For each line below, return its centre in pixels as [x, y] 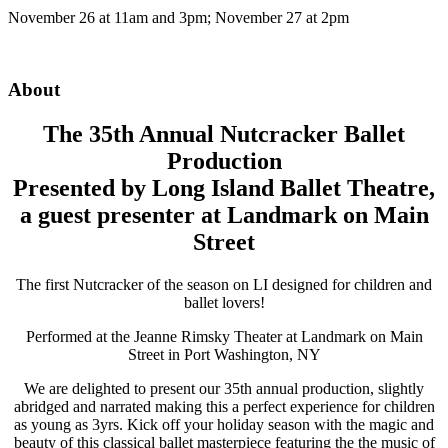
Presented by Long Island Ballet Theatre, [224, 188]
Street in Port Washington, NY [224, 355]
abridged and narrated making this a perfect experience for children [224, 407]
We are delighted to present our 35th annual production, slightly [224, 389]
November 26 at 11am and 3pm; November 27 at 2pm [178, 17]
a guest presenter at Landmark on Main [224, 215]
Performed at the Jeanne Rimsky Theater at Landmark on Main [224, 337]
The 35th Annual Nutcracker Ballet [224, 134]
